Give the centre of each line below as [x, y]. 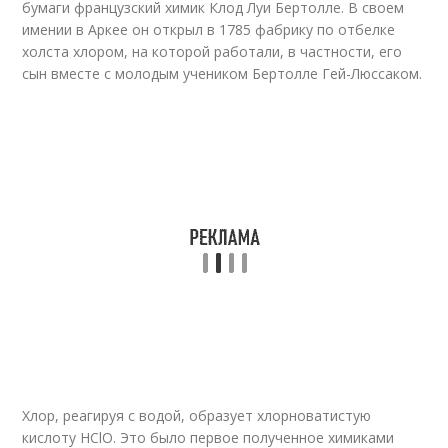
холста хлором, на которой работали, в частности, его [212, 51]
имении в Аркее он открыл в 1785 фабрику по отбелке [209, 29]
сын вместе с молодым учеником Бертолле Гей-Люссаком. [222, 73]
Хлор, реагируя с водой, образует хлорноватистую [197, 415]
